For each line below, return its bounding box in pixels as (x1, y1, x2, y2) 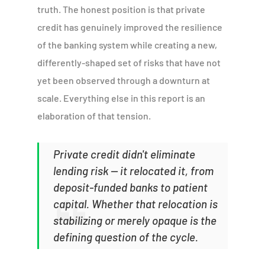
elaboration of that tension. (37, 109, 151, 121)
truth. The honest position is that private (37, 3, 206, 15)
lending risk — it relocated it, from (53, 163, 214, 177)
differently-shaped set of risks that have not (37, 56, 221, 68)
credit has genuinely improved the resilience (37, 21, 223, 33)
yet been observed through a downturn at (37, 74, 211, 86)
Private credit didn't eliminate (53, 147, 196, 161)
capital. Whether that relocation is (53, 196, 218, 211)
